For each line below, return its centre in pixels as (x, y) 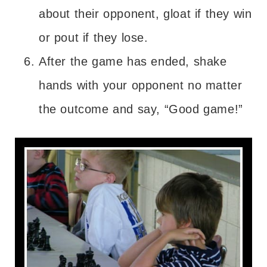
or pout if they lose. (94, 37)
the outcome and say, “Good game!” (141, 109)
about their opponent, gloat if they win (145, 13)
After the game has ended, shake (133, 61)
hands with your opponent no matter (141, 85)
